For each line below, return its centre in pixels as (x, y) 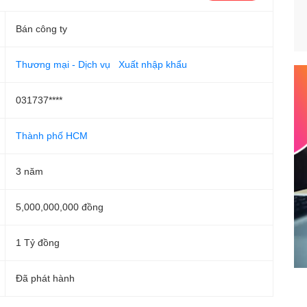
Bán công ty (41, 28)
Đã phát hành (45, 278)
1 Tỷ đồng (38, 242)
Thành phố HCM (52, 135)
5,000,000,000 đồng (60, 207)
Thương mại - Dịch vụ (63, 64)
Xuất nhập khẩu (153, 64)
